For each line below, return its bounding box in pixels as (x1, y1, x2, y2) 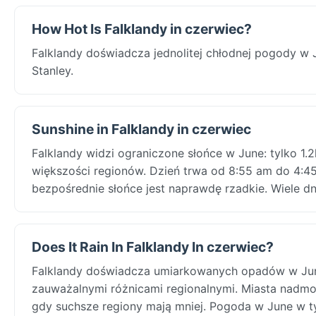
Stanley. (32, 63, 73, 78)
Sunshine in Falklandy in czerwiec (32, 120, 251, 138)
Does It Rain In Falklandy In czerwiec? (32, 238, 274, 255)
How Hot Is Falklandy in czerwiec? (32, 20, 252, 37)
